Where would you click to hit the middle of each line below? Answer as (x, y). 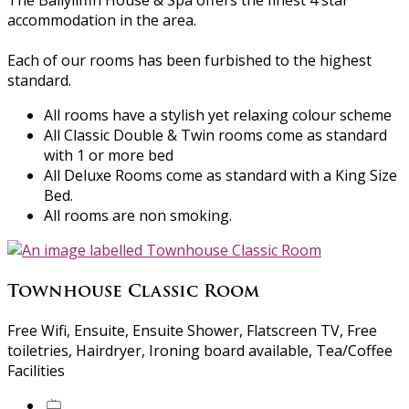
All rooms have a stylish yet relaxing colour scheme (218, 115)
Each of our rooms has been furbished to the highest (189, 61)
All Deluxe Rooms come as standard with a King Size (220, 176)
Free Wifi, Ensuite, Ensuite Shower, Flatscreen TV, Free (192, 331)
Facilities (36, 371)
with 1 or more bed (109, 156)
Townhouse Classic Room (133, 290)
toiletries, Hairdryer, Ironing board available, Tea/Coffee (200, 351)
